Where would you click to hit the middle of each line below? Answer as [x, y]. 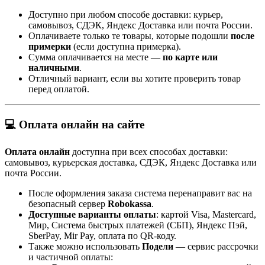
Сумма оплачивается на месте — [96, 57]
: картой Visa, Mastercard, [206, 214]
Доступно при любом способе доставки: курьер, [126, 15]
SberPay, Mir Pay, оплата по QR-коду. [102, 235]
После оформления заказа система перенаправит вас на [140, 193]
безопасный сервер [68, 203]
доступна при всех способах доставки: [149, 151]
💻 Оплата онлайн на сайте [75, 125]
